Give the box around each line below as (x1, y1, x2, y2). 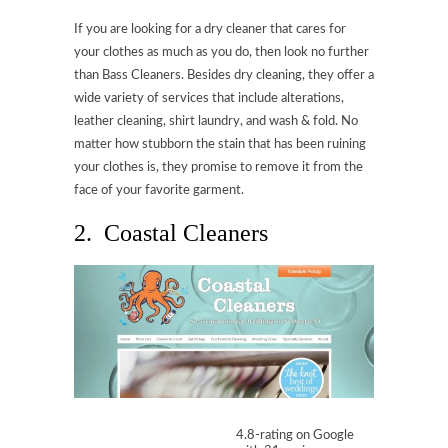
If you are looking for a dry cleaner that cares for (74, 23, 346, 36)
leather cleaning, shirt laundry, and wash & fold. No (74, 115, 358, 128)
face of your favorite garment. (74, 184, 244, 197)
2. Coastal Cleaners (74, 220, 268, 246)
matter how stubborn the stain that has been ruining (74, 138, 366, 151)
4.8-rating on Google (236, 429, 354, 443)
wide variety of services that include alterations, (74, 92, 344, 105)
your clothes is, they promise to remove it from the (74, 161, 363, 174)
